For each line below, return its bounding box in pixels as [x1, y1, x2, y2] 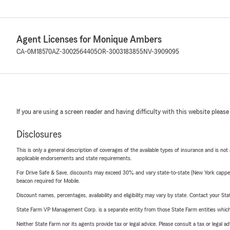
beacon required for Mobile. [16, 178, 80, 184]
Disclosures [16, 129, 62, 140]
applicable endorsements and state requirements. [16, 155, 132, 161]
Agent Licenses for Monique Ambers [16, 34, 162, 45]
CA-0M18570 [16, 48, 52, 55]
